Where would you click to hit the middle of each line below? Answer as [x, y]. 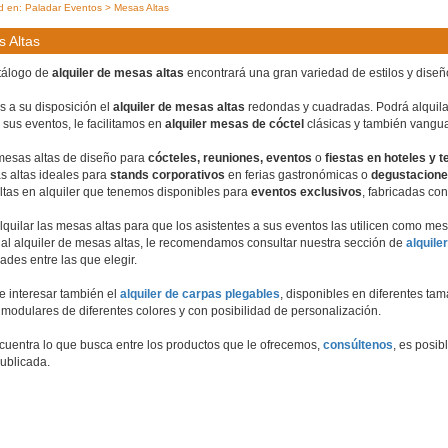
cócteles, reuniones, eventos [230, 158]
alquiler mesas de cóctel [234, 124]
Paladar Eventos [63, 7]
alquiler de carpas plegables [200, 294]
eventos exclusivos [306, 192]
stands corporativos [167, 175]
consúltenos [358, 345]
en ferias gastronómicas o [298, 175]
